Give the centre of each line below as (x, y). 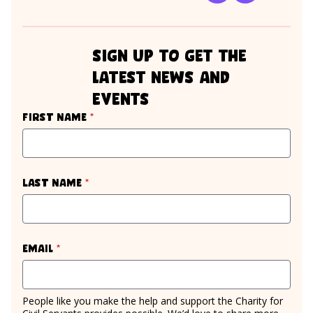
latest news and (161, 76)
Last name (53, 181)
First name (56, 116)
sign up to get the (169, 54)
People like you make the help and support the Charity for (153, 300)
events (121, 97)
